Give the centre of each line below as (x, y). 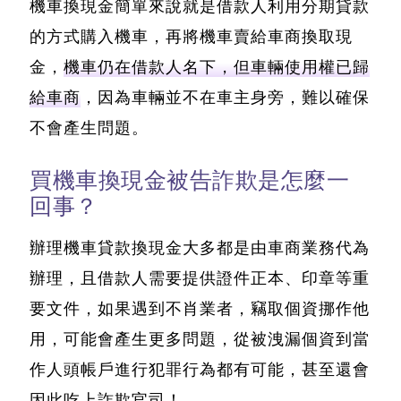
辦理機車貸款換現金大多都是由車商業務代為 (200, 248)
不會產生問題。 (89, 128)
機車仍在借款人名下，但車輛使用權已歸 (217, 68)
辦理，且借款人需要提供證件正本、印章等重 (200, 279)
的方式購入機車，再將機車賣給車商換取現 (191, 37)
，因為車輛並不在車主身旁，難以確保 (225, 98)
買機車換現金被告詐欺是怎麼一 (189, 181)
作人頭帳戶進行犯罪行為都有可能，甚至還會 (200, 370)
